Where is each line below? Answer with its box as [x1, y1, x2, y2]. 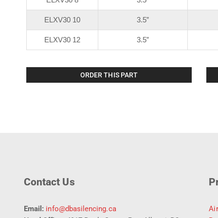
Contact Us [24, 176, 75, 188]
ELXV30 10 [44, 16, 81, 24]
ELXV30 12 [44, 36, 81, 44]
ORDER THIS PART [80, 71, 138, 79]
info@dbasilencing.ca [46, 204, 116, 214]
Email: [24, 204, 44, 214]
